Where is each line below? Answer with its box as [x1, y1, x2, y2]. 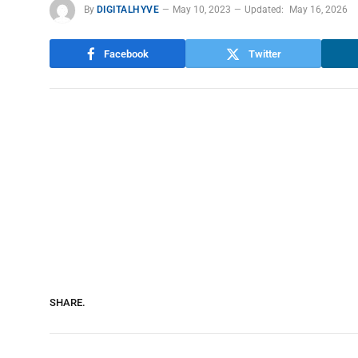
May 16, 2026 [289, 4, 348, 16]
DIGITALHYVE [97, 4, 160, 16]
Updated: [245, 4, 284, 16]
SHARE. [50, 296, 86, 309]
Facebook [103, 47, 149, 60]
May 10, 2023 [173, 4, 232, 16]
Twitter [248, 47, 281, 60]
